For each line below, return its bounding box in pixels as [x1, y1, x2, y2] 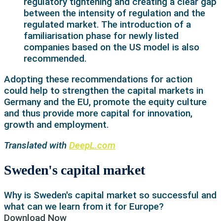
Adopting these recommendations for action [4, 73, 192, 85]
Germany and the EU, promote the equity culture [4, 96, 207, 108]
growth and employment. [4, 118, 109, 130]
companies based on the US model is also [24, 41, 199, 53]
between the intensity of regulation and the [24, 7, 205, 19]
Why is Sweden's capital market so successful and [4, 189, 217, 201]
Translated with [4, 139, 69, 151]
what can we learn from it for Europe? [4, 201, 164, 213]
